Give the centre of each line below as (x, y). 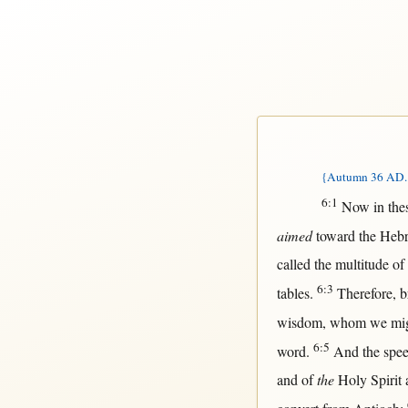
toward (335, 236)
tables (293, 292)
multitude (362, 263)
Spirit (386, 379)
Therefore (364, 292)
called (293, 263)
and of (296, 379)
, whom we (356, 322)
